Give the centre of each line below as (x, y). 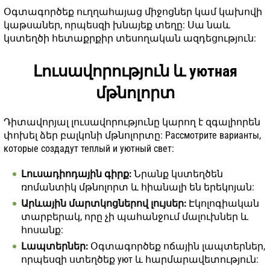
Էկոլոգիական (223, 203)
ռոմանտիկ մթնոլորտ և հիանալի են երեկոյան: (138, 187)
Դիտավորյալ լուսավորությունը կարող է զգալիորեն (132, 122)
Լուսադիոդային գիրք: (76, 174)
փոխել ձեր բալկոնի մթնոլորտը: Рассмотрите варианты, (132, 135)
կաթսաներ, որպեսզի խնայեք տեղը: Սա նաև (117, 25)
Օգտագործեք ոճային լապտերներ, (177, 246)
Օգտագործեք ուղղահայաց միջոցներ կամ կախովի (133, 11)
